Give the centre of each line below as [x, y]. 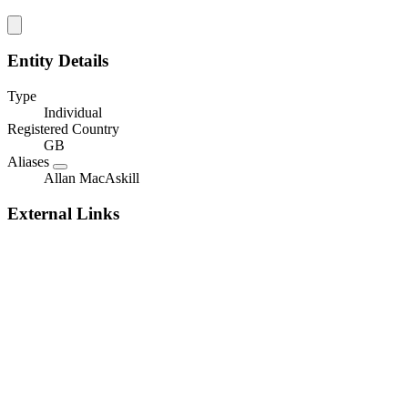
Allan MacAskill [92, 178]
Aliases [30, 161]
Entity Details [58, 61]
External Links [63, 213]
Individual [73, 112]
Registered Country [63, 128]
